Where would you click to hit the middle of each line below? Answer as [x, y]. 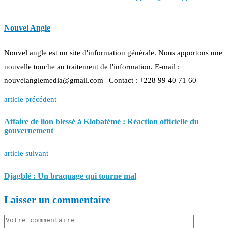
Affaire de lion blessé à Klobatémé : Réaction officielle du [102, 122]
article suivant [26, 153]
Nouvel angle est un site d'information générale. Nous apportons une [113, 53]
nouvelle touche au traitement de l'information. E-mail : [92, 66]
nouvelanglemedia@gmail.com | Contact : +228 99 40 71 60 [100, 80]
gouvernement [29, 131]
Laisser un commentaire [57, 200]
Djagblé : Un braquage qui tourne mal [70, 176]
